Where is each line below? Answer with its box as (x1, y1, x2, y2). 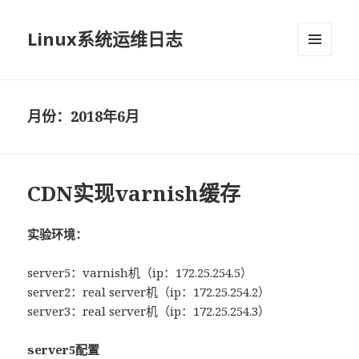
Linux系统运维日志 (27, 26, 184, 51)
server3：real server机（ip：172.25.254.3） (27, 303, 271, 320)
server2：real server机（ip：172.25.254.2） (27, 284, 271, 301)
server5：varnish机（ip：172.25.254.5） (27, 264, 253, 281)
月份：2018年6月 (27, 107, 140, 127)
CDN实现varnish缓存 (27, 179, 241, 208)
